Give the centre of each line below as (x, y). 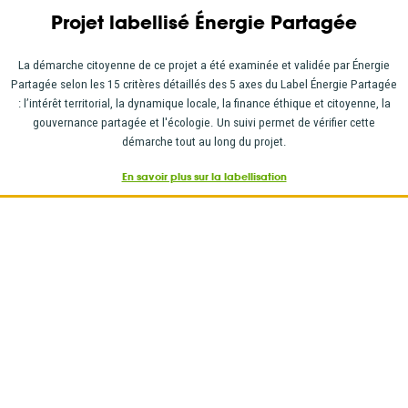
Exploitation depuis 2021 (298, 326)
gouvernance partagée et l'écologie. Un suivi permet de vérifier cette (204, 122)
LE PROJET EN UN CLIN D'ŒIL (164, 279)
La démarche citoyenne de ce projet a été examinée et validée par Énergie (204, 65)
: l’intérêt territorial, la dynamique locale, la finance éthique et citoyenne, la (204, 103)
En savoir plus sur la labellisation (204, 177)
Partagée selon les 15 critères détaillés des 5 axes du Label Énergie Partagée (204, 84)
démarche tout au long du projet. (204, 141)
